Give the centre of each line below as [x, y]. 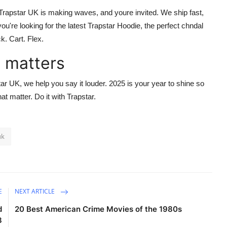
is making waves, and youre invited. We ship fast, [121, 13]
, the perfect [161, 26]
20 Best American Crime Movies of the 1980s [99, 209]
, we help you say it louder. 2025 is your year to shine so [112, 84]
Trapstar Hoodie [114, 26]
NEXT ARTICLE [36, 192]
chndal [192, 26]
